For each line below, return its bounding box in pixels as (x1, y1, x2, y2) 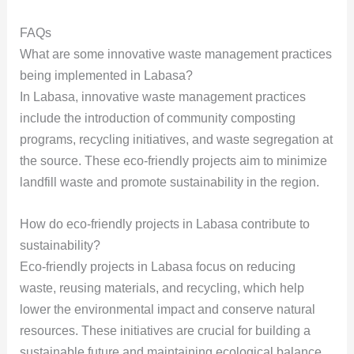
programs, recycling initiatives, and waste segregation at (19, 133, 333, 147)
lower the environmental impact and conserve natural (19, 302, 315, 316)
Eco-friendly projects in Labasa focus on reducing (19, 259, 296, 273)
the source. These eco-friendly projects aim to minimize (19, 154, 327, 168)
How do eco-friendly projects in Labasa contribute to (19, 217, 310, 231)
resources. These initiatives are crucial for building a (19, 323, 311, 337)
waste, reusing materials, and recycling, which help (19, 281, 304, 295)
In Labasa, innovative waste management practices (19, 90, 306, 104)
